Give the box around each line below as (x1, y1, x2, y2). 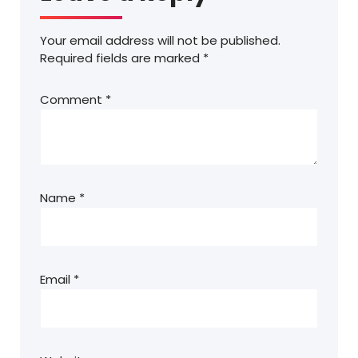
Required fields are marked (40, 50, 203, 67)
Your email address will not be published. (40, 32, 280, 50)
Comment (40, 91, 105, 109)
